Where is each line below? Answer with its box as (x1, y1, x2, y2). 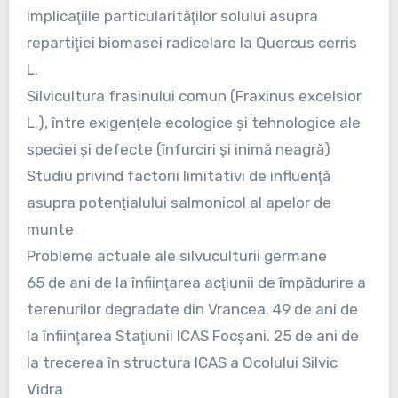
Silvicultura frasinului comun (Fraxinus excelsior (26, 86, 362, 105)
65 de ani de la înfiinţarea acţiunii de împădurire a (26, 273, 366, 291)
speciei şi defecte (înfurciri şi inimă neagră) (26, 139, 330, 158)
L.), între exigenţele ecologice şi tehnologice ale (26, 113, 361, 131)
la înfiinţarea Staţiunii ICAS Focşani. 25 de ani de (26, 326, 359, 345)
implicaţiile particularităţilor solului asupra (26, 6, 318, 25)
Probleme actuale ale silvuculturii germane (26, 246, 327, 265)
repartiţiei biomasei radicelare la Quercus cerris (26, 33, 357, 52)
